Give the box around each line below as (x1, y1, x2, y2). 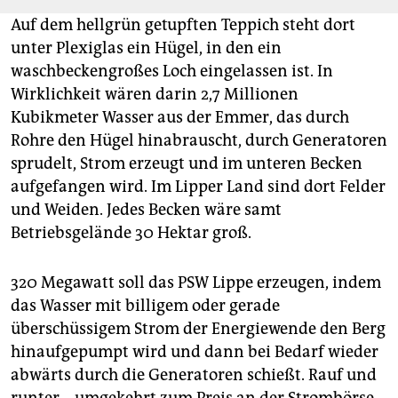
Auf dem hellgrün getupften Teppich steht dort (11, 15, 355, 36)
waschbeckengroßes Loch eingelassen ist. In (11, 61, 333, 82)
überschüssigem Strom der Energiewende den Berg (11, 319, 386, 339)
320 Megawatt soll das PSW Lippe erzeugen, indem (11, 273, 381, 293)
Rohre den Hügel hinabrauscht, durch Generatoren (11, 131, 387, 151)
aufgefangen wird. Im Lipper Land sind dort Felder (11, 177, 386, 197)
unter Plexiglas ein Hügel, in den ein (11, 38, 282, 59)
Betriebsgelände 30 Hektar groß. (11, 223, 251, 243)
